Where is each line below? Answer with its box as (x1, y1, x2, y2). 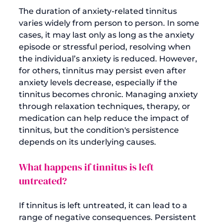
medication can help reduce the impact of (19, 113, 191, 123)
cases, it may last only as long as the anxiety (19, 30, 196, 40)
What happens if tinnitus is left (19, 160, 156, 174)
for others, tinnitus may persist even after (19, 65, 188, 75)
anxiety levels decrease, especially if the (19, 77, 179, 87)
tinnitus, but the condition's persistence (19, 125, 181, 135)
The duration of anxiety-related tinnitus (19, 6, 179, 16)
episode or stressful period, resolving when (19, 42, 193, 52)
